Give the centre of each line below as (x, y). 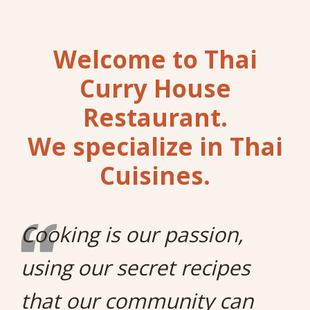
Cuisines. (155, 176)
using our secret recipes (135, 268)
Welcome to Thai (155, 60)
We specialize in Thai (155, 147)
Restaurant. (155, 118)
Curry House (155, 89)
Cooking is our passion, (132, 235)
